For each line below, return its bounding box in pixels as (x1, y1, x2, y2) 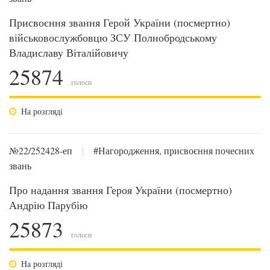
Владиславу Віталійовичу (9, 45, 128, 60)
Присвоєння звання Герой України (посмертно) (9, 15, 230, 30)
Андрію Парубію (9, 198, 87, 212)
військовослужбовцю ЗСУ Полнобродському (9, 30, 217, 45)
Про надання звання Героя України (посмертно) (9, 183, 232, 197)
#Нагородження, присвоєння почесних (93, 144, 254, 157)
